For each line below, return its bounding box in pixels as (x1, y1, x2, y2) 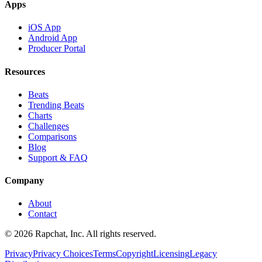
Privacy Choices (33, 249, 93, 259)
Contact (28, 209, 57, 219)
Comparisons (28, 131, 77, 142)
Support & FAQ (28, 152, 88, 163)
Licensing (153, 249, 189, 259)
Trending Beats (28, 99, 84, 110)
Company (5, 175, 44, 186)
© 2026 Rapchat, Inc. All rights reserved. (5, 229, 156, 239)
